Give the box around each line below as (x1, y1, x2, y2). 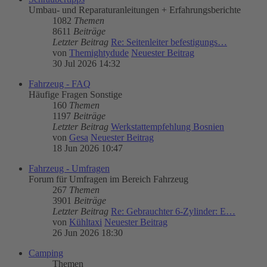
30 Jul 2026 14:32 (52, 58, 120, 69)
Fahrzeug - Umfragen (29, 163, 110, 173)
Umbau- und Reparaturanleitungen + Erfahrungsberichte (29, 4, 241, 15)
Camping (29, 247, 63, 258)
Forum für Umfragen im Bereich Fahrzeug (29, 173, 188, 184)
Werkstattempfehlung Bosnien (111, 121, 224, 132)
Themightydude (69, 47, 129, 58)
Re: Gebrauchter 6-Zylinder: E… (111, 206, 235, 216)
